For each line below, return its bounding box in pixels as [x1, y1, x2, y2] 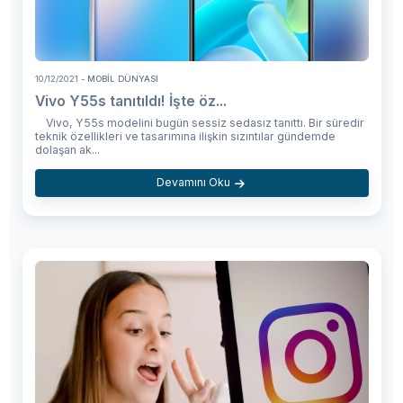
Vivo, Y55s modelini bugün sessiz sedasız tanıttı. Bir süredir [34, 116, 364, 130]
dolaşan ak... [34, 143, 100, 157]
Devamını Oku [156, 175, 230, 190]
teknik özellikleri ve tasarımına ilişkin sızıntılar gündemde [34, 130, 336, 144]
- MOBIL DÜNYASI [77, 74, 158, 85]
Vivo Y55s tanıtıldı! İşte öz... [34, 93, 227, 111]
